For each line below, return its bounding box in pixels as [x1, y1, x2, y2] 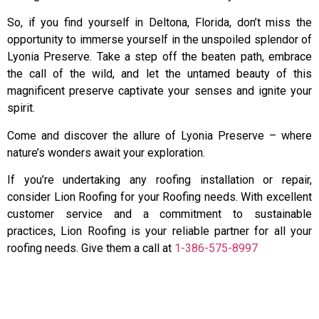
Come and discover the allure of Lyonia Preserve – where [7, 128, 312, 142]
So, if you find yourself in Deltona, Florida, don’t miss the [7, 16, 312, 30]
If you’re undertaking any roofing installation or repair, [7, 173, 312, 187]
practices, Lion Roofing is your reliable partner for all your [7, 224, 312, 239]
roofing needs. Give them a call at [7, 241, 174, 256]
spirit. [7, 101, 35, 115]
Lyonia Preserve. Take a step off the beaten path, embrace [7, 50, 312, 64]
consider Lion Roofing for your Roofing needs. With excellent [7, 190, 312, 204]
